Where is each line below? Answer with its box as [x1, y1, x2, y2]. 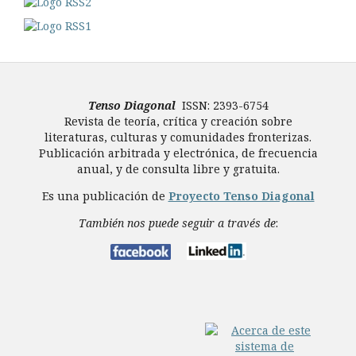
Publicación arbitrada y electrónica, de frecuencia [38, 145, 318, 161]
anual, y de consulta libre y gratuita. [76, 161, 280, 176]
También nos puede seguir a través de [78, 215, 276, 230]
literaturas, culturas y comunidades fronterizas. [44, 129, 311, 145]
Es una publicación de [41, 188, 168, 203]
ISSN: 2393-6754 [181, 97, 269, 113]
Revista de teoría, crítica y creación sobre [64, 113, 292, 129]
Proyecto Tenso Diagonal [168, 188, 315, 203]
